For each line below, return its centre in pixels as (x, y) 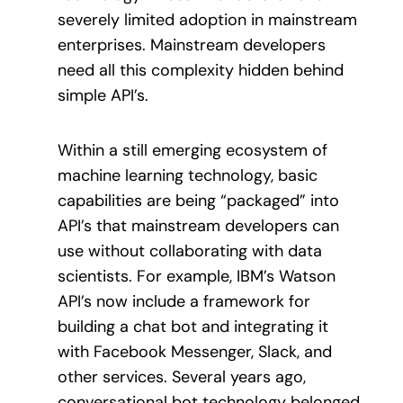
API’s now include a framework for (184, 301)
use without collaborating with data (190, 251)
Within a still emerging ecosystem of (193, 150)
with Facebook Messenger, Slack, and (195, 351)
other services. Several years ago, (182, 376)
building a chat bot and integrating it (193, 326)
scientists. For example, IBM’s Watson (197, 276)
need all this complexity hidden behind (201, 71)
